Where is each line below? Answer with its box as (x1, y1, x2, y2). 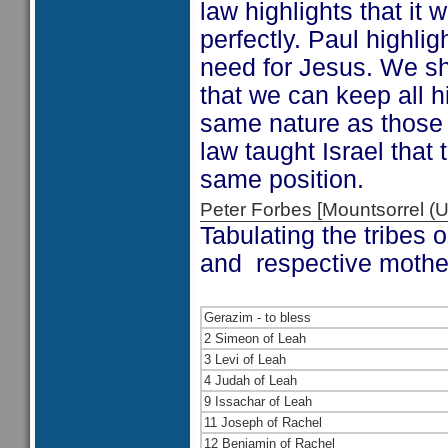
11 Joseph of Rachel (204, 415, 322, 430)
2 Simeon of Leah (204, 331, 306, 346)
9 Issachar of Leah (204, 394, 312, 409)
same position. (200, 166, 364, 193)
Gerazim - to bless (204, 310, 311, 325)
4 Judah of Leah (204, 373, 297, 388)
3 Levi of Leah (204, 352, 286, 367)
